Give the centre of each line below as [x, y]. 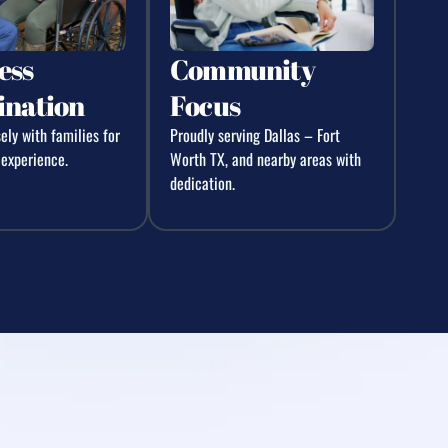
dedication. [202, 182]
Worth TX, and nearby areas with [265, 158]
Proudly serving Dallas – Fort [255, 134]
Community [242, 68]
